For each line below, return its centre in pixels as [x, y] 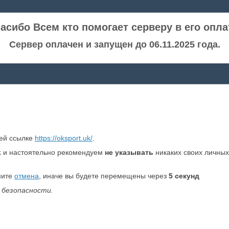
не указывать [129, 152]
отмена [26, 176]
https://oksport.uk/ [63, 138]
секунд [186, 176]
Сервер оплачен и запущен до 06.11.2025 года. [114, 44]
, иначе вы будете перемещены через [104, 176]
